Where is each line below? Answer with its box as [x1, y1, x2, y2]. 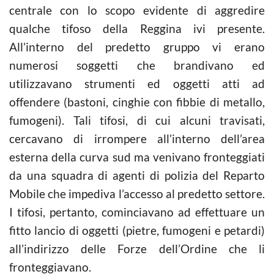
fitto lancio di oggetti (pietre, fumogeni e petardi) [9, 223, 265, 237]
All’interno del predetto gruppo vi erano [9, 39, 265, 54]
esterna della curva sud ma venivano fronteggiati [9, 149, 265, 164]
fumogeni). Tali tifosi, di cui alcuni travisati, [9, 113, 265, 127]
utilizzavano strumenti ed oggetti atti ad [9, 76, 265, 91]
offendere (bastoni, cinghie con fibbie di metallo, [9, 94, 265, 109]
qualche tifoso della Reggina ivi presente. [9, 21, 265, 35]
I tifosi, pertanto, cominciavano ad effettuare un [9, 204, 265, 219]
